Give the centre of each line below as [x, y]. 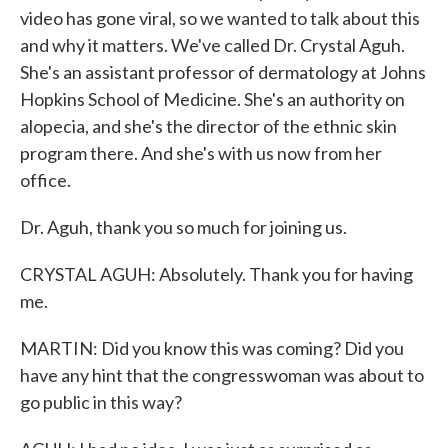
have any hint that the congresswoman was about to [222, 375]
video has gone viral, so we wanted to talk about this [220, 18]
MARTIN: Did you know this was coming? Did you [212, 348]
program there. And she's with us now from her [201, 153]
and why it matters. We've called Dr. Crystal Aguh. [212, 45]
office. [45, 180]
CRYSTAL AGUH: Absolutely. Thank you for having [216, 274]
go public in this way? [101, 402]
